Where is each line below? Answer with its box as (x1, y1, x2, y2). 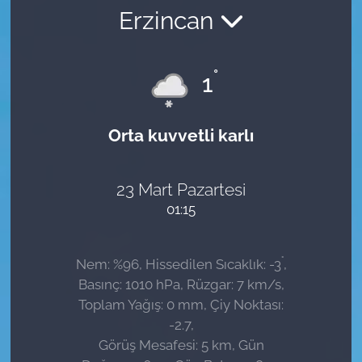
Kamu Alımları (43, 103, 138, 120)
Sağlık (43, 21, 86, 37)
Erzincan (118, 6, 220, 36)
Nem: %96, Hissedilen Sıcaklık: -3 (75, 255, 281, 272)
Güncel (43, 62, 94, 78)
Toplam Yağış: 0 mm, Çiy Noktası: (78, 296, 284, 313)
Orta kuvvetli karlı (108, 124, 254, 145)
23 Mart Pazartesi (116, 179, 246, 200)
